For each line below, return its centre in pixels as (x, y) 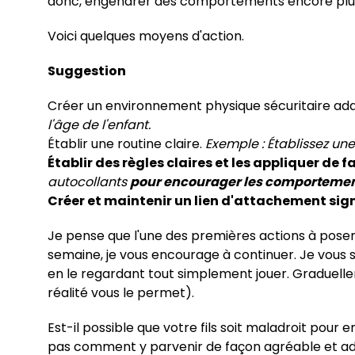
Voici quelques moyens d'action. (146, 36)
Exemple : (236, 143)
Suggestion (87, 71)
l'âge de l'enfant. (99, 124)
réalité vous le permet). (121, 292)
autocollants (89, 181)
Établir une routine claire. (126, 143)
